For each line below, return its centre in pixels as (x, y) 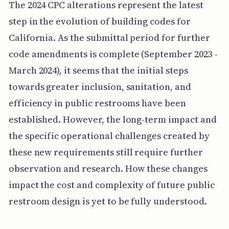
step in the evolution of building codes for (99, 21)
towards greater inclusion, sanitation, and (100, 87)
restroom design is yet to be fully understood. (108, 201)
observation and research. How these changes (108, 169)
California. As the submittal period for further (109, 38)
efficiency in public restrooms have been (97, 103)
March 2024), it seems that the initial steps (98, 71)
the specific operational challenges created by (109, 136)
